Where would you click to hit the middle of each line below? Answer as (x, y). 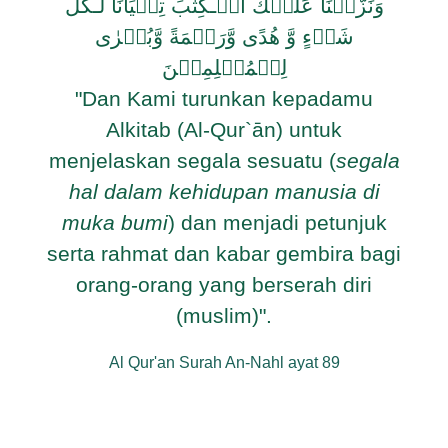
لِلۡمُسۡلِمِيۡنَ (224, 67)
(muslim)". (224, 315)
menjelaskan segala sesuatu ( (192, 160)
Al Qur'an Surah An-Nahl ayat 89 (224, 362)
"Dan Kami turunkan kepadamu (224, 98)
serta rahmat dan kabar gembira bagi (224, 253)
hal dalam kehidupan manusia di (224, 191)
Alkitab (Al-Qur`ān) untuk (224, 129)
